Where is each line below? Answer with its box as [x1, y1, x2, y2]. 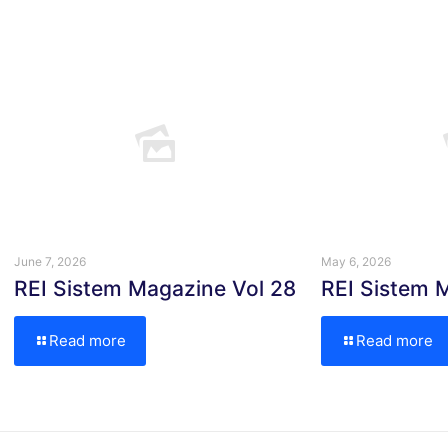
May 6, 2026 [321, 254, 392, 270]
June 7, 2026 [13, 254, 86, 270]
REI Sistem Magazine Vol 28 [13, 276, 296, 302]
